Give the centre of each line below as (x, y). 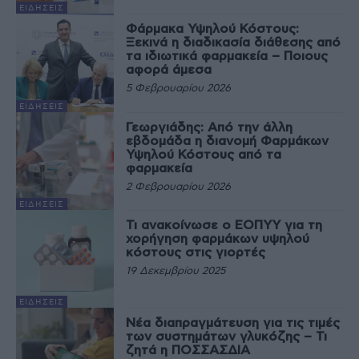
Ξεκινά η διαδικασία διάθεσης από (234, 43)
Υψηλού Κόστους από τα (204, 154)
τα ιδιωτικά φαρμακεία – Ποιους (227, 56)
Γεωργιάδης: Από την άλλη (210, 127)
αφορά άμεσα (169, 70)
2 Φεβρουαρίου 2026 (179, 187)
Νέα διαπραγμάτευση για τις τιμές (233, 323)
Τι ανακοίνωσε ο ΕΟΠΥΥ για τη (224, 225)
